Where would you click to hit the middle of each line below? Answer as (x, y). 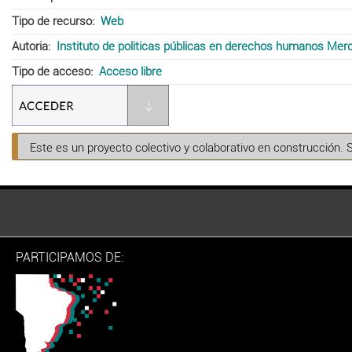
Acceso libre (130, 71)
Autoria (30, 46)
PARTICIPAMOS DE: (70, 257)
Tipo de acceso (51, 71)
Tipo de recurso (52, 21)
